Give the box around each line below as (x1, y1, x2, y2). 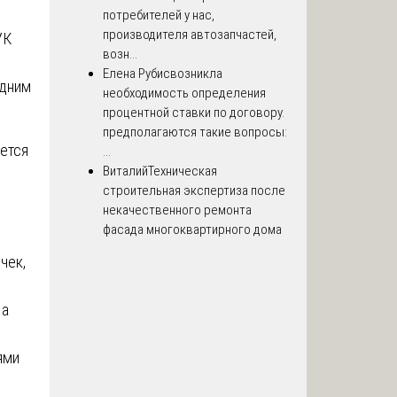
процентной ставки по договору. (103, 105, 284, 121)
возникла (170, 66, 222, 82)
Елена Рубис (103, 66, 170, 82)
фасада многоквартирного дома (103, 222, 282, 238)
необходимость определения (103, 85, 266, 102)
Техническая (148, 163, 217, 180)
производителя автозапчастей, (103, 27, 276, 43)
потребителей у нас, (103, 7, 214, 24)
